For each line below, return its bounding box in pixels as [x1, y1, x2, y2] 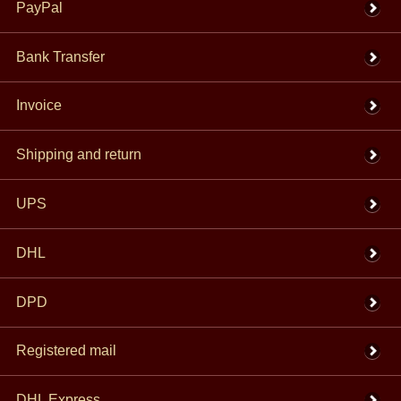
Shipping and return [15, 147, 141, 163]
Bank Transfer [15, 48, 105, 64]
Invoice [15, 98, 62, 114]
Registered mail [15, 343, 116, 359]
